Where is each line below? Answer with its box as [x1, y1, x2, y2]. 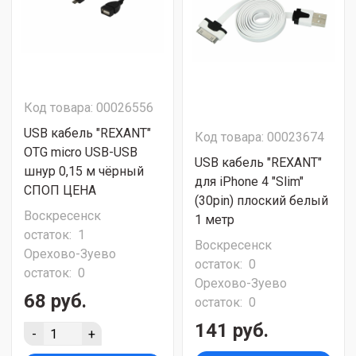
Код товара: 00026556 [24, 100, 153, 115]
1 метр [195, 212, 234, 227]
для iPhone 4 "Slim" [195, 174, 304, 189]
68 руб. [24, 290, 87, 312]
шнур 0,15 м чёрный [24, 164, 144, 179]
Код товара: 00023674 [195, 130, 324, 145]
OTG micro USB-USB [24, 145, 137, 160]
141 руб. [195, 319, 269, 342]
